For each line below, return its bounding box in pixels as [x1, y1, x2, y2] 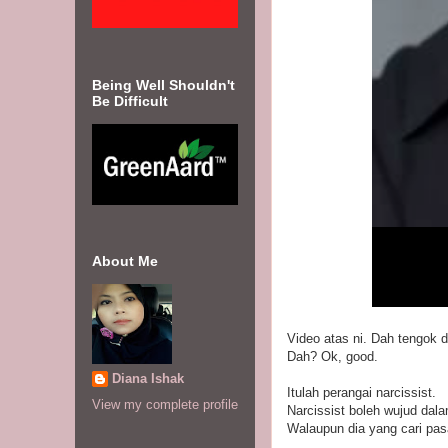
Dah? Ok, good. [287, 349, 378, 364]
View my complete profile [92, 397, 238, 413]
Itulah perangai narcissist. [287, 385, 436, 400]
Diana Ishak [112, 370, 184, 386]
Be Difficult [92, 92, 168, 109]
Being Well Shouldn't [92, 76, 235, 93]
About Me [92, 253, 158, 270]
